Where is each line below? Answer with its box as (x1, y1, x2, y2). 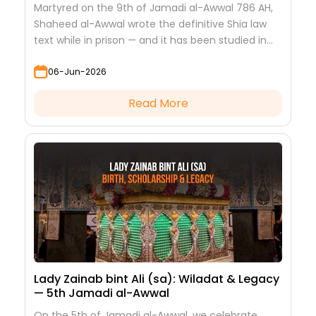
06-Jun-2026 (48, 65, 107, 78)
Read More (128, 95, 188, 112)
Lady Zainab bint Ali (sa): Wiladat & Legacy (34, 271, 279, 288)
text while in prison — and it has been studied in (34, 33, 267, 48)
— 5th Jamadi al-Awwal (34, 285, 169, 302)
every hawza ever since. (34, 49, 152, 64)
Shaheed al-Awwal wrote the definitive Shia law (34, 17, 267, 32)
